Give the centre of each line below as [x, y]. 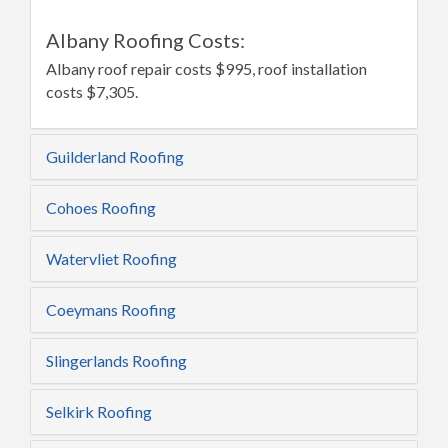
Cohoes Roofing [101, 207]
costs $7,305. [92, 91]
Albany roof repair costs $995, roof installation [206, 68]
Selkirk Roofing [99, 411]
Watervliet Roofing [111, 258]
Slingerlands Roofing [116, 360]
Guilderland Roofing [115, 156]
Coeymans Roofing [111, 309]
